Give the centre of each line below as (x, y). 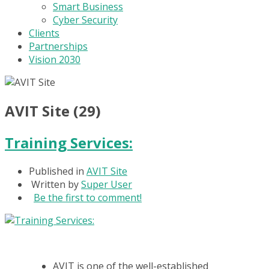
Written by (56, 184)
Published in (56, 171)
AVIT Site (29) (53, 110)
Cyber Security (85, 20)
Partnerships (58, 46)
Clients (44, 33)
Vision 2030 (55, 59)
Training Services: (69, 142)
